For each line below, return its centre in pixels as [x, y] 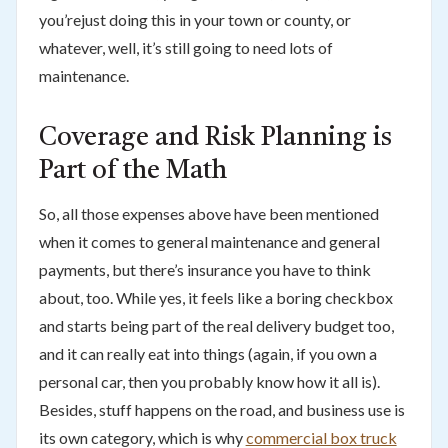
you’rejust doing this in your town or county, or [194, 19]
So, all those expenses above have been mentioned [208, 213]
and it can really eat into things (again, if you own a [207, 353]
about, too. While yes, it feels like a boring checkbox [215, 297]
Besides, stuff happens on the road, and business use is [221, 409]
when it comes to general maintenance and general [209, 241]
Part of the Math [132, 171]
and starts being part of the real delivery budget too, [216, 325]
